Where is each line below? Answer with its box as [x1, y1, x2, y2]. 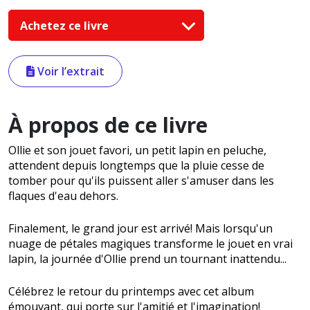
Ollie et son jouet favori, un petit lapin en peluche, [8, 143, 266, 158]
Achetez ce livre [20, 17, 111, 33]
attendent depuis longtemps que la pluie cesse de [8, 158, 264, 174]
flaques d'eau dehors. [8, 188, 118, 204]
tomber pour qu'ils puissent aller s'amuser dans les [8, 173, 274, 189]
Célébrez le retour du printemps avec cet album [8, 284, 254, 300]
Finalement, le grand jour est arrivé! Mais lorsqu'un [8, 221, 273, 237]
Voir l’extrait [35, 64, 104, 80]
